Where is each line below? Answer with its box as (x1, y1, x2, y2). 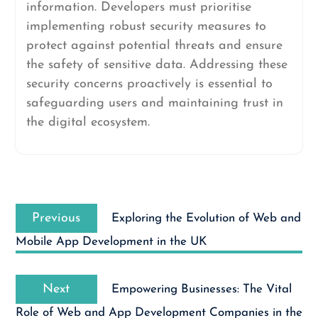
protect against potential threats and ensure (26, 39, 283, 53)
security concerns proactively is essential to (26, 77, 273, 91)
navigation (14, 208, 96, 224)
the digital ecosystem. (26, 116, 150, 129)
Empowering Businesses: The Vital (111, 283, 292, 295)
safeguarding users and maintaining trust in (26, 97, 283, 110)
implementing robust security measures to (26, 20, 266, 33)
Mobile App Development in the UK (15, 236, 207, 248)
